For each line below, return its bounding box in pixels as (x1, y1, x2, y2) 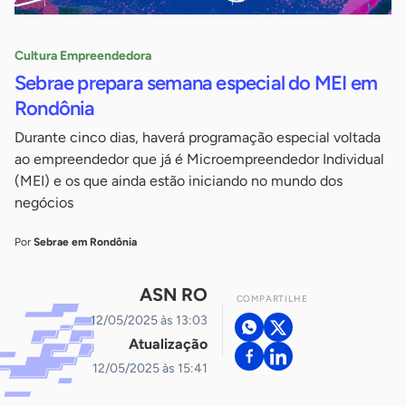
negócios (14, 194, 73, 212)
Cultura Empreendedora (14, 48, 151, 64)
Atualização (128, 335, 208, 353)
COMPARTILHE (236, 293, 308, 305)
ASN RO (139, 284, 208, 306)
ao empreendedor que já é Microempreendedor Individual (14, 150, 384, 169)
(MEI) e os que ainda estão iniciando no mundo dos (14, 172, 343, 190)
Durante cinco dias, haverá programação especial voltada (14, 129, 381, 147)
